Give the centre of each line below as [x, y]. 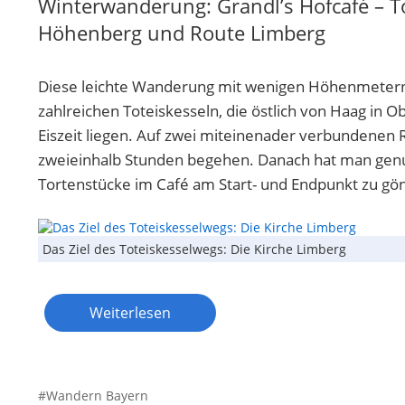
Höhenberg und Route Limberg [182, 32]
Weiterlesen [130, 312]
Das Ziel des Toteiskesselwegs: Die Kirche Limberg [194, 249]
